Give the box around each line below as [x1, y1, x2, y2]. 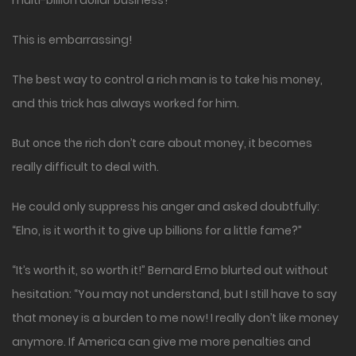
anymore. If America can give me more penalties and [12, 334, 311, 350]
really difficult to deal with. [12, 159, 159, 176]
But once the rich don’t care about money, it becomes [12, 135, 312, 152]
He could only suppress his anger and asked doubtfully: [12, 199, 319, 215]
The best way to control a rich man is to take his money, [12, 72, 323, 88]
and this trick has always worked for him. [12, 95, 239, 112]
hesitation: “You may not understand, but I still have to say [12, 286, 337, 303]
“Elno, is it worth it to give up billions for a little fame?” [12, 222, 302, 239]
